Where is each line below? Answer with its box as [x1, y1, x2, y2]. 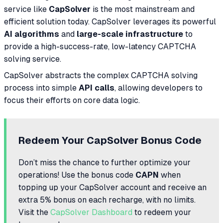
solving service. [4, 54, 61, 64]
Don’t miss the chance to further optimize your [18, 157, 191, 167]
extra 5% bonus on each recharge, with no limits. [18, 195, 196, 205]
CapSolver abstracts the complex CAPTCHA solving [4, 70, 198, 80]
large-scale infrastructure [77, 29, 183, 39]
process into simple [4, 83, 79, 93]
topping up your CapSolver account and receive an [18, 182, 207, 192]
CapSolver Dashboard [50, 207, 132, 217]
